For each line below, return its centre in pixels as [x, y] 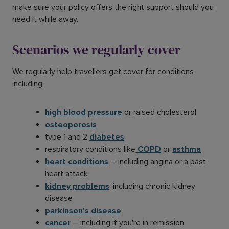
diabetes [107, 137]
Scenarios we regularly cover [97, 50]
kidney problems [77, 186]
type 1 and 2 [67, 137]
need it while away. [46, 20]
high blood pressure [84, 113]
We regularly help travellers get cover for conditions [103, 72]
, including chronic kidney [152, 186]
